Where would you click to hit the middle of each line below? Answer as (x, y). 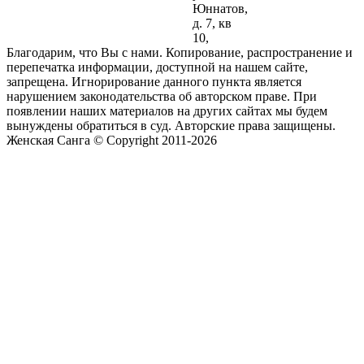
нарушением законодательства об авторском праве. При (162, 96)
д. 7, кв (212, 23)
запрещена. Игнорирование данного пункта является (154, 81)
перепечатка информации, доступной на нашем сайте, (157, 67)
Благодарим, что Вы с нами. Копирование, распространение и (180, 52)
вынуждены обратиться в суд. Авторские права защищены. (171, 125)
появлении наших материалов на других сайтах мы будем (167, 110)
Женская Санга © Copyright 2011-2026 (112, 140)
